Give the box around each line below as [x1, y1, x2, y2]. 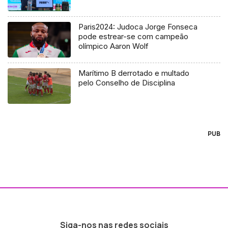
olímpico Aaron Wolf [78, 41, 149, 51]
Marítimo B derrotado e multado [78, 68, 190, 78]
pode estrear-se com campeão [78, 31, 189, 41]
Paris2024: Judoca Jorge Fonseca [78, 21, 198, 32]
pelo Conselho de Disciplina [78, 77, 176, 88]
